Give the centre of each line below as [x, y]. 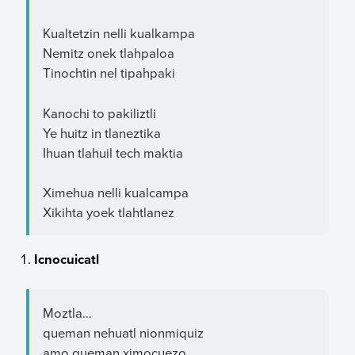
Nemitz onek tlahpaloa [108, 53]
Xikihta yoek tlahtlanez [108, 212]
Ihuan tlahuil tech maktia [113, 152]
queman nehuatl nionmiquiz [123, 332]
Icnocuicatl [67, 259]
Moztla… [67, 312]
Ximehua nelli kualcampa [115, 193]
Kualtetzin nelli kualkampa [118, 33]
